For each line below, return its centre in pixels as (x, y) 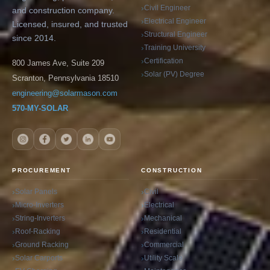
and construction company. (63, 10)
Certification (164, 61)
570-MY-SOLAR (40, 108)
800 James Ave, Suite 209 (58, 63)
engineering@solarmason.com (65, 93)
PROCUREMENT (42, 170)
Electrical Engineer (175, 21)
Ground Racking (42, 244)
